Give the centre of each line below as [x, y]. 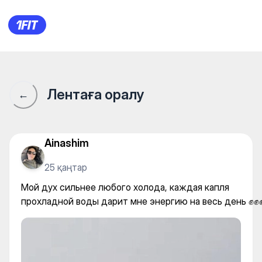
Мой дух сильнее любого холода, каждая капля [125, 187]
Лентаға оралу [95, 94]
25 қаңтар [66, 167]
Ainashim [67, 143]
